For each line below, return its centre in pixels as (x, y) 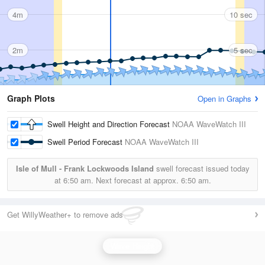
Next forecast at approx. (137, 180)
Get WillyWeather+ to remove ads (65, 214)
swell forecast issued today (201, 168)
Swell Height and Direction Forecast (110, 124)
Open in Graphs (224, 98)
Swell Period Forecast (86, 142)
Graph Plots (31, 98)
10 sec (241, 14)
